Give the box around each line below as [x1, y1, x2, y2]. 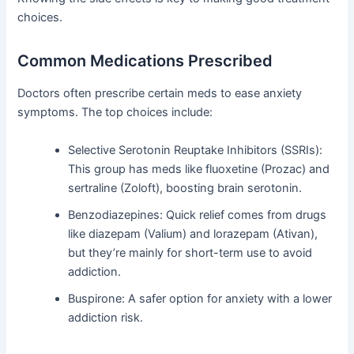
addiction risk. [68, 310, 144, 325]
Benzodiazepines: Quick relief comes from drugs [68, 207, 327, 222]
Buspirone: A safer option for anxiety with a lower [68, 291, 333, 306]
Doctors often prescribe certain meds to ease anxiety [17, 86, 303, 101]
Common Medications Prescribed [17, 51, 273, 71]
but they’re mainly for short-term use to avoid [68, 245, 313, 260]
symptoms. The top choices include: [17, 105, 213, 120]
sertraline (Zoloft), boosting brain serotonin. [68, 180, 303, 195]
